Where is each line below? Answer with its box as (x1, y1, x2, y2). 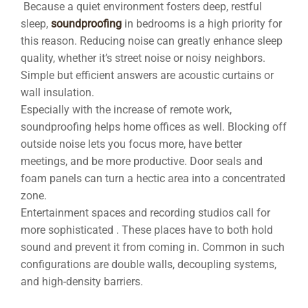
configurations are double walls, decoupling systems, (21, 258, 276, 271)
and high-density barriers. (21, 275, 143, 288)
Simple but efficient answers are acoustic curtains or (21, 69, 274, 82)
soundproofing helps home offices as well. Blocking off (21, 120, 287, 133)
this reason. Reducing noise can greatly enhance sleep (21, 34, 283, 47)
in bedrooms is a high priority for (124, 17, 282, 30)
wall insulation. (21, 86, 94, 99)
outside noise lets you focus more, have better (21, 137, 242, 151)
